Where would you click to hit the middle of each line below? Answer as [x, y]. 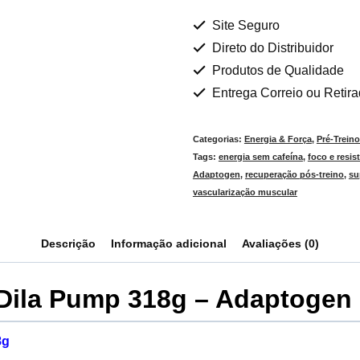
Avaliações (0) [281, 243]
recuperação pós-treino [294, 174]
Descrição [68, 243]
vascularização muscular [245, 192]
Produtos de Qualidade [276, 70]
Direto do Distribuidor [271, 47]
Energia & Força [278, 139]
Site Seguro [244, 25]
